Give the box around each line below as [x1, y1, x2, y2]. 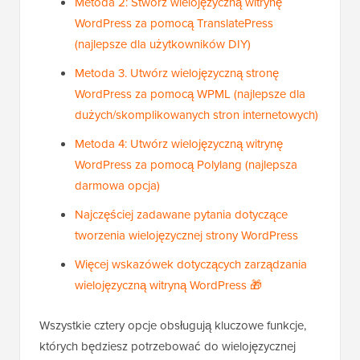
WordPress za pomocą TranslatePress [75, 14, 273, 32]
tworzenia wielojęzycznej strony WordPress [75, 227, 298, 244]
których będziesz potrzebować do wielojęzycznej [39, 337, 296, 355]
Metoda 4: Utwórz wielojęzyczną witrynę [75, 135, 283, 153]
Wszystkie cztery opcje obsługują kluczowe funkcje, [39, 317, 306, 334]
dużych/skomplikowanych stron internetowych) [75, 106, 318, 124]
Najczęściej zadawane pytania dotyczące [75, 206, 288, 223]
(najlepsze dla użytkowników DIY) [75, 35, 251, 53]
